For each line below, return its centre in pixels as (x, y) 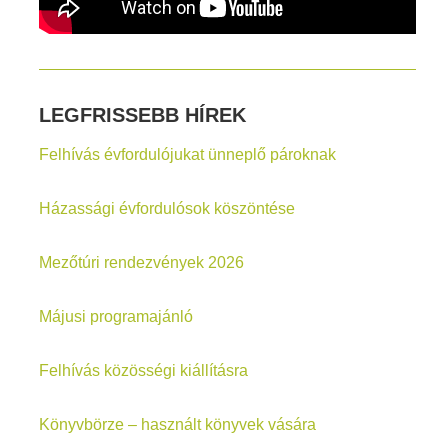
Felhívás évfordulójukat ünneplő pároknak (188, 155)
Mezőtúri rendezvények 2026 (142, 263)
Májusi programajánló (116, 317)
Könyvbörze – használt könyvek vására (178, 425)
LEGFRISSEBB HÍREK (143, 115)
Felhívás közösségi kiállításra (144, 371)
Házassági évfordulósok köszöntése (167, 209)
